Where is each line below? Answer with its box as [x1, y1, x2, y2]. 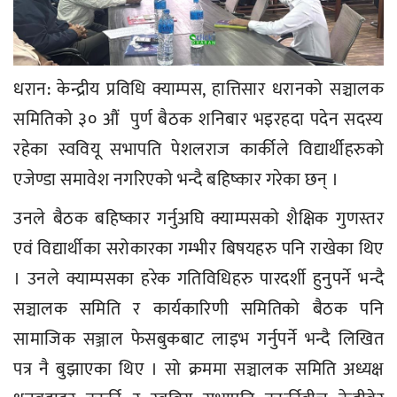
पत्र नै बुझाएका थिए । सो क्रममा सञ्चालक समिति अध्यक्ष [13, 354, 384, 385]
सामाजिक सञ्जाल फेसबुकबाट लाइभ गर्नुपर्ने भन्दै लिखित [13, 324, 384, 355]
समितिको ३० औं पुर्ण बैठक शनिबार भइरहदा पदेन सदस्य [13, 105, 384, 136]
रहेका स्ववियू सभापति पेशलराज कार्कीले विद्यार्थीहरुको [13, 135, 384, 166]
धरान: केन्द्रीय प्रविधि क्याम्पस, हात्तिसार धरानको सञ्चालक [13, 74, 384, 105]
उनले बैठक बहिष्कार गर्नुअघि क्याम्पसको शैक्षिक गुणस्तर [13, 204, 384, 235]
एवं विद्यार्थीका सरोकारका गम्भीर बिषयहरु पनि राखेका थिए [13, 234, 384, 265]
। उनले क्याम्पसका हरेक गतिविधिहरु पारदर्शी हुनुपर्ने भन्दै [13, 264, 384, 295]
